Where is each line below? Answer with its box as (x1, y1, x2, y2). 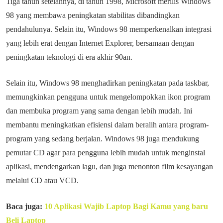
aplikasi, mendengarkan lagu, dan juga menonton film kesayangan (6, 162, 213, 171)
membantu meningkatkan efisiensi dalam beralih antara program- (6, 120, 209, 129)
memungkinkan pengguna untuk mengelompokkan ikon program (6, 93, 210, 101)
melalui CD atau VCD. (6, 176, 79, 185)
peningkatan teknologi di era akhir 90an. (6, 53, 132, 61)
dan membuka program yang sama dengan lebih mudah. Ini (6, 107, 192, 115)
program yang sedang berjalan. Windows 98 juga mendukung (6, 134, 199, 143)
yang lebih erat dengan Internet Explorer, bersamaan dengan (6, 39, 194, 47)
